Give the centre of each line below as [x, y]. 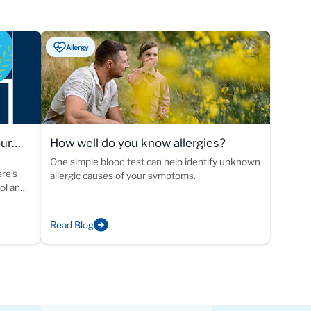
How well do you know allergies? [138, 143]
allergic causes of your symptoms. [123, 176]
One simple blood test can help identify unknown [155, 162]
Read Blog [72, 225]
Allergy [77, 47]
